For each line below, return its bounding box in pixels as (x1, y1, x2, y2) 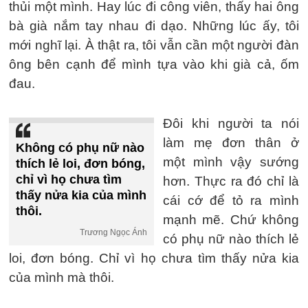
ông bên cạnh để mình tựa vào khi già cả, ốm (9, 57, 299, 71)
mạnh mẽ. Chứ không (163, 212, 299, 227)
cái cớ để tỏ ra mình (163, 193, 299, 208)
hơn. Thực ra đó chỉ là (163, 174, 299, 188)
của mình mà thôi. (9, 270, 114, 285)
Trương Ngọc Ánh (80, 228, 147, 237)
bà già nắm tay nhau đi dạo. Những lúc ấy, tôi (9, 19, 299, 33)
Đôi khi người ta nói (163, 116, 299, 131)
